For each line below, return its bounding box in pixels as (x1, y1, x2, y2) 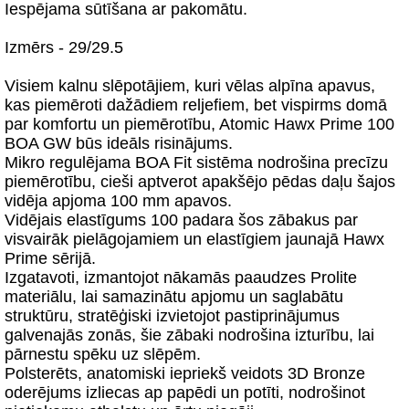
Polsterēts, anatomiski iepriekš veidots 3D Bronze (5, 364, 365, 383)
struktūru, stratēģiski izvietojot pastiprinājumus (5, 307, 340, 325)
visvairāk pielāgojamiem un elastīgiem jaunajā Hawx (5, 230, 384, 248)
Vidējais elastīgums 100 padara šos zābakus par (5, 211, 358, 229)
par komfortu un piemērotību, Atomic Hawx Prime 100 (5, 115, 394, 133)
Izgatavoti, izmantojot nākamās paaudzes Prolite (5, 268, 357, 287)
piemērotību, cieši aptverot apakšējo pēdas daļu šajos (5, 173, 395, 191)
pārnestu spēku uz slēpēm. (5, 345, 201, 363)
